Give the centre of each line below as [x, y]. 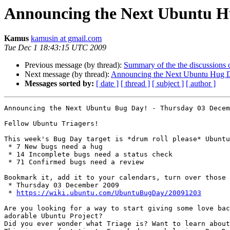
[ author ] [201, 84]
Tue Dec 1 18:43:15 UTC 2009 [55, 48]
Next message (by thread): [68, 74]
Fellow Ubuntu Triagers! [51, 124]
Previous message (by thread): [74, 65]
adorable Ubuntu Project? [53, 216]
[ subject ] [168, 84]
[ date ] [107, 84]
